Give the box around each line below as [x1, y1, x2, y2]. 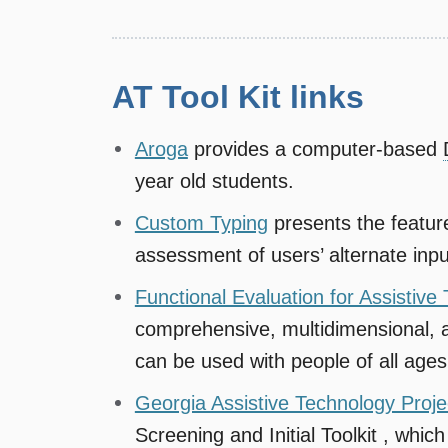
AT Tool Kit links [112, 78, 364, 115]
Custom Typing [134, 211, 268, 234]
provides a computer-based [187, 137, 443, 160]
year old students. [134, 169, 294, 192]
